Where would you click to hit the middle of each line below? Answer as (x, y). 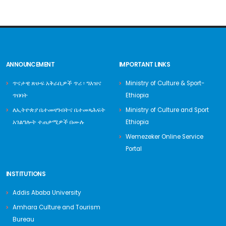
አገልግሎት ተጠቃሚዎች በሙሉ (48, 122)
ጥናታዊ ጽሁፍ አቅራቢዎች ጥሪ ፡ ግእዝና (57, 83)
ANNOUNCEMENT (30, 65)
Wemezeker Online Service (164, 137)
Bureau (23, 219)
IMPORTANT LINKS (145, 65)
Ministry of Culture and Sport (167, 110)
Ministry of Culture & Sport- (165, 83)
